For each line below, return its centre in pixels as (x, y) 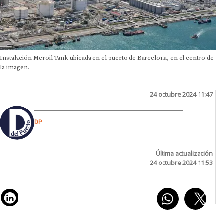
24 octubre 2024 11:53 (182, 162)
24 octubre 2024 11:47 (182, 94)
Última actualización (184, 153)
